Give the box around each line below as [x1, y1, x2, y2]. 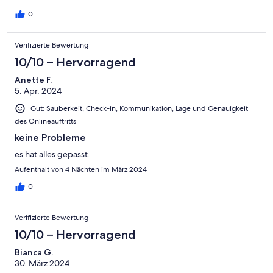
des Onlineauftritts [15, 116, 76, 126]
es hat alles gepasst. [15, 148, 90, 160]
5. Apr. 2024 [15, 85, 62, 96]
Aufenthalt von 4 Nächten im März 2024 [15, 164, 147, 174]
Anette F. [15, 74, 52, 85]
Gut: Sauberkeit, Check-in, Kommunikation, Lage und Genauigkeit [30, 103, 248, 113]
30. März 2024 [15, 257, 69, 269]
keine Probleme [15, 131, 86, 143]
